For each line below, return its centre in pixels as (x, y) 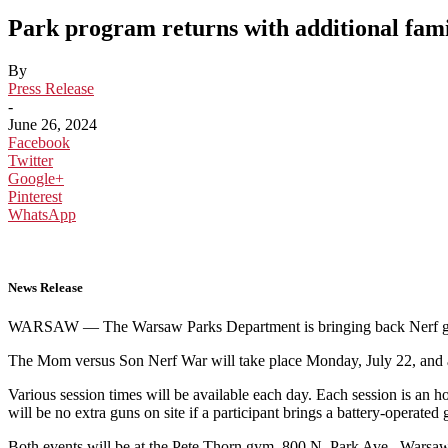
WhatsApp (42, 214)
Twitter (30, 160)
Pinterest (35, 196)
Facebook (39, 142)
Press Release (51, 88)
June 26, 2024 (52, 124)
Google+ (36, 178)
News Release (45, 287)
